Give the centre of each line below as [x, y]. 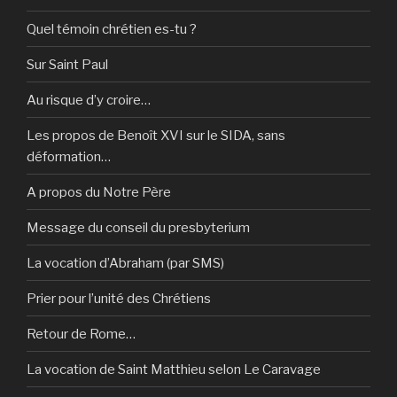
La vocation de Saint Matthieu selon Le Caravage [174, 369]
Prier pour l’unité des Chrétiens [119, 298]
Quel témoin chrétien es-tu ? [112, 29]
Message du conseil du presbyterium [138, 227]
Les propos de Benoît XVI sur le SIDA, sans [156, 135]
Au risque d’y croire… [89, 100]
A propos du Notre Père [99, 192]
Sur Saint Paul [67, 64]
